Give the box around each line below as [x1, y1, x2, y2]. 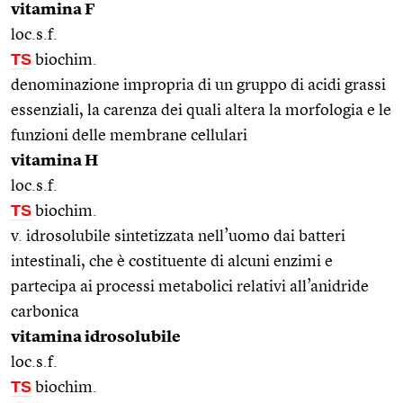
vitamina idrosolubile [11, 328, 181, 345]
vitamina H [11, 152, 98, 169]
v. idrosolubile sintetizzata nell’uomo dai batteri [11, 228, 345, 245]
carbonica [11, 303, 79, 320]
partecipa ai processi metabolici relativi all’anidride [11, 278, 369, 295]
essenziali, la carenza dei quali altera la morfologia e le [11, 102, 391, 119]
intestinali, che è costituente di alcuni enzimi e [11, 253, 333, 270]
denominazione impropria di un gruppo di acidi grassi [11, 76, 386, 94]
